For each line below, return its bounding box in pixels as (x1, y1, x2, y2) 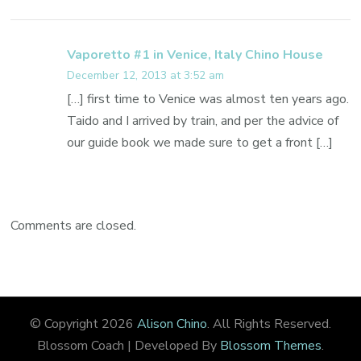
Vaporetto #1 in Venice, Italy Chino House (67, 45, 324, 64)
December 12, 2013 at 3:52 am (67, 67, 225, 83)
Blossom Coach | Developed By (37, 336, 220, 355)
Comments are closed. (10, 216, 137, 234)
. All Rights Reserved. (207, 314, 331, 333)
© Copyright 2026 (30, 314, 137, 333)
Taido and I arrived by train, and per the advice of (67, 111, 339, 130)
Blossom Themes (220, 336, 322, 355)
